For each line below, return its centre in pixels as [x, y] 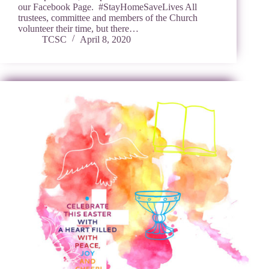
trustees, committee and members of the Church [108, 18]
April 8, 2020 [105, 40]
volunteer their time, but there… [78, 29]
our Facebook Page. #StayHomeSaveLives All [107, 7]
